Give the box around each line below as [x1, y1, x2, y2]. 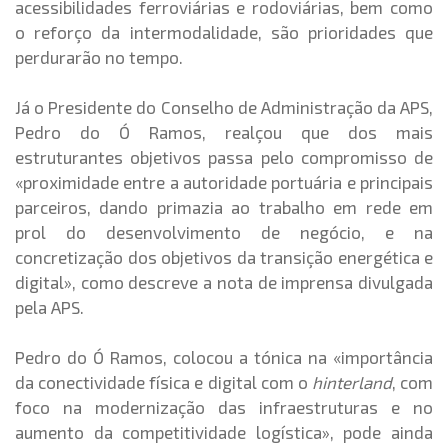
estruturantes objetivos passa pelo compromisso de [15, 147, 433, 167]
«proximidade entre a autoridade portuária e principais [15, 172, 433, 192]
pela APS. [15, 297, 84, 317]
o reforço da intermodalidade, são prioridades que [15, 22, 433, 42]
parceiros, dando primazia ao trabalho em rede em [15, 197, 433, 217]
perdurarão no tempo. [15, 47, 183, 67]
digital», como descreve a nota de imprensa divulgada [15, 272, 433, 292]
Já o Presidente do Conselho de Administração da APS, [15, 97, 433, 117]
